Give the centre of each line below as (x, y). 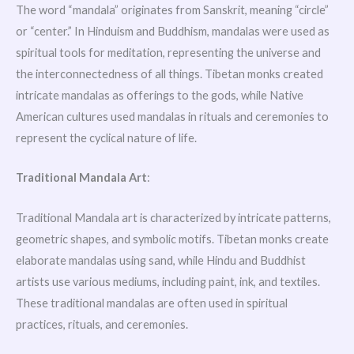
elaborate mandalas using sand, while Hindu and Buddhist (161, 260)
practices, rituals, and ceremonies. (102, 324)
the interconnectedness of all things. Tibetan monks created (169, 74)
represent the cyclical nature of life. (106, 138)
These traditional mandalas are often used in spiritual (152, 303)
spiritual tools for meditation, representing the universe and (168, 53)
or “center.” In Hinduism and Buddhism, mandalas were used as (173, 32)
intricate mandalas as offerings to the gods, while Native (160, 96)
